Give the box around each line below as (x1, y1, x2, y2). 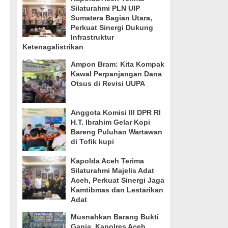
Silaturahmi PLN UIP (70, 4, 140, 12)
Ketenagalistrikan (22, 43, 83, 51)
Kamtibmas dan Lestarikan (70, 186, 163, 194)
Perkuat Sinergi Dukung (70, 23, 153, 32)
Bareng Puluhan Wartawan (70, 128, 162, 136)
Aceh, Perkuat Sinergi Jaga (70, 176, 164, 184)
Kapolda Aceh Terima (70, 157, 144, 165)
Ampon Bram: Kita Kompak (70, 60, 164, 68)
